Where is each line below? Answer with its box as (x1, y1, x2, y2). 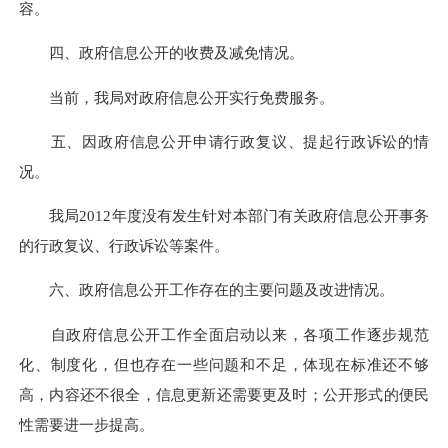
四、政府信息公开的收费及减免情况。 (19, 44, 304, 62)
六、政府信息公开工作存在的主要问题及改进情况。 (19, 281, 394, 299)
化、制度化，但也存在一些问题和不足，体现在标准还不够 (19, 355, 429, 373)
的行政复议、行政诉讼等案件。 (19, 237, 229, 255)
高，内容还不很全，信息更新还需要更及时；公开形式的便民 (19, 385, 429, 403)
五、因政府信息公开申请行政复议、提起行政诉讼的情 (19, 132, 429, 150)
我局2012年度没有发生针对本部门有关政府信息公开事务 (19, 207, 429, 225)
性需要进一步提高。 (19, 415, 154, 433)
